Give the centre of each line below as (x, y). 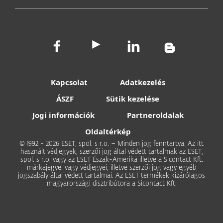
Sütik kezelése (133, 99)
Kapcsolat (69, 82)
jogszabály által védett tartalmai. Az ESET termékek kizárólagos (111, 176)
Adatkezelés (142, 82)
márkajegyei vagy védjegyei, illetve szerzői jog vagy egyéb (111, 168)
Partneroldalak (155, 115)
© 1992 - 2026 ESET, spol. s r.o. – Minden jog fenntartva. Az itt (111, 144)
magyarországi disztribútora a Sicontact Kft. (111, 184)
